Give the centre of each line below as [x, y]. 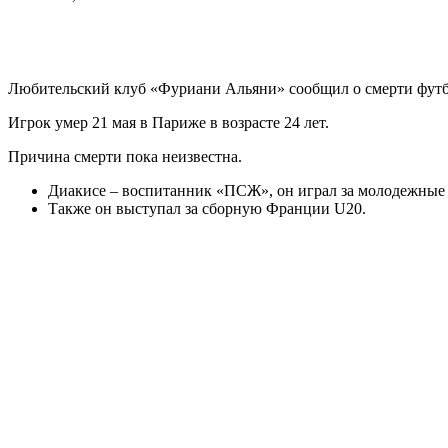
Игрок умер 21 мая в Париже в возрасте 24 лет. [168, 122]
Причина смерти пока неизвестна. [125, 156]
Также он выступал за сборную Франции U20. [207, 208]
